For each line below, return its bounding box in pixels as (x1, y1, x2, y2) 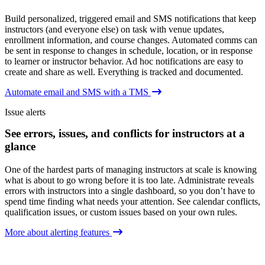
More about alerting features (5, 227, 112, 238)
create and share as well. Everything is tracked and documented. (5, 67, 243, 77)
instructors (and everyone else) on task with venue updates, (5, 24, 224, 35)
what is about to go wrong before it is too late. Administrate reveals (5, 175, 254, 186)
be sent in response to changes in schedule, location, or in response (5, 46, 253, 56)
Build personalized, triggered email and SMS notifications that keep (5, 14, 256, 24)
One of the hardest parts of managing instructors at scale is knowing (5, 164, 257, 175)
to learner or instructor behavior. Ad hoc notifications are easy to (5, 56, 243, 67)
